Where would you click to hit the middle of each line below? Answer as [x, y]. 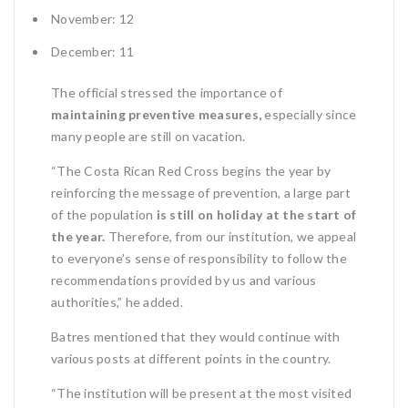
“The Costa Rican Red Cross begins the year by [191, 170]
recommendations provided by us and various [184, 280]
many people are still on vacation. [148, 136]
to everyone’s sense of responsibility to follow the [199, 258]
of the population [104, 214]
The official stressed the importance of [167, 92]
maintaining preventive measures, [156, 114]
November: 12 [92, 18]
